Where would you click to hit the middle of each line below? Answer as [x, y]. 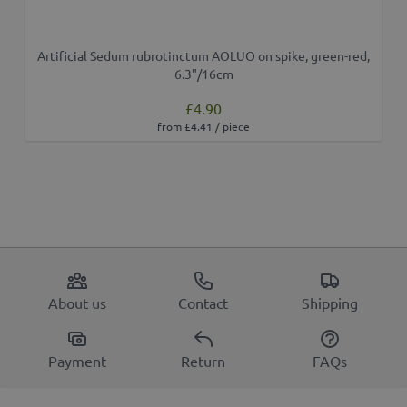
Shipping [329, 303]
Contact [203, 303]
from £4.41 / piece [203, 127]
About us [78, 303]
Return [203, 361]
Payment [78, 361]
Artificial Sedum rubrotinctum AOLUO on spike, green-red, [203, 56]
